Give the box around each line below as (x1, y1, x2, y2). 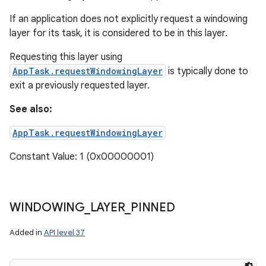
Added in (9, 227, 44, 237)
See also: (9, 103, 52, 115)
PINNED (131, 200, 175, 215)
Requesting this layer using (9, 51, 122, 63)
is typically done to (166, 65, 248, 77)
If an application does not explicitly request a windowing (9, 13, 248, 25)
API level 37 (44, 227, 85, 237)
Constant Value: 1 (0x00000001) (9, 151, 154, 163)
